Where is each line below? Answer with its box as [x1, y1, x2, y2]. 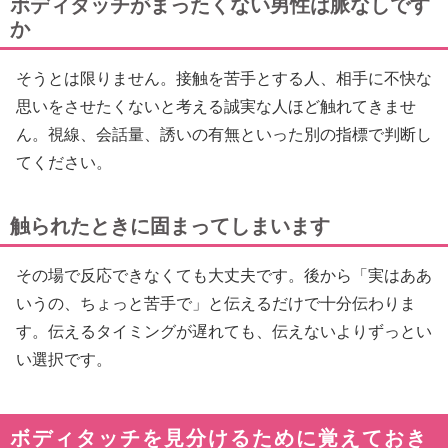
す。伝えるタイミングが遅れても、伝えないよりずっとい [16, 323, 432, 341]
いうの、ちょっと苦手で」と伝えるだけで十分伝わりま [16, 295, 416, 313]
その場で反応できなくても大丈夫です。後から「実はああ [16, 267, 432, 285]
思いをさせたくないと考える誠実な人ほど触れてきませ [16, 98, 416, 116]
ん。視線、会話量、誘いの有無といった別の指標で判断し [16, 126, 432, 144]
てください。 [16, 154, 112, 172]
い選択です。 [16, 351, 112, 369]
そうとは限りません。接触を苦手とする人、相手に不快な [16, 70, 432, 88]
